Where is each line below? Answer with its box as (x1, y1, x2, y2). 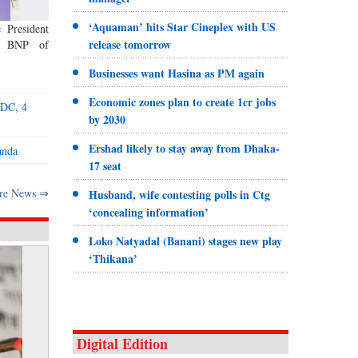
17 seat (88, 157, 121, 174)
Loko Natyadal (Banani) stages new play (88, 232, 282, 249)
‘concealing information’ (88, 203, 209, 221)
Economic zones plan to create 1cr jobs (88, 93, 276, 110)
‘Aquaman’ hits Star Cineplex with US (88, 18, 276, 35)
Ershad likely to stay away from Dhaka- (88, 139, 280, 157)
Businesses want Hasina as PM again (88, 64, 265, 82)
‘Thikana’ (88, 249, 137, 267)
